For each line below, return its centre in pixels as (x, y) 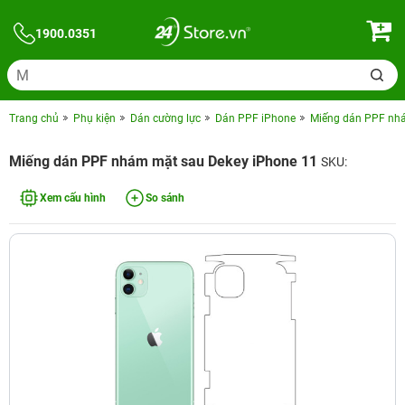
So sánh (165, 198)
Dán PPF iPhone (255, 118)
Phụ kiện (94, 118)
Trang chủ (34, 118)
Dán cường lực (165, 118)
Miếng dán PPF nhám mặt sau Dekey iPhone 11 (165, 161)
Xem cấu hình (73, 198)
